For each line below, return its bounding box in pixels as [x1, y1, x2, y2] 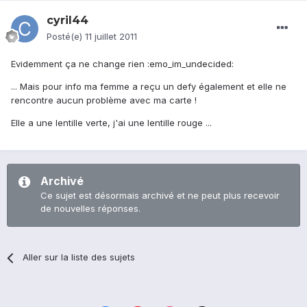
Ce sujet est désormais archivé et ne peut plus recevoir [40, 190, 280, 201]
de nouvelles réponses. [40, 203, 140, 214]
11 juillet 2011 [85, 31, 137, 42]
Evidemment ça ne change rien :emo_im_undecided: [11, 58, 234, 70]
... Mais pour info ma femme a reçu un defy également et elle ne [11, 81, 286, 93]
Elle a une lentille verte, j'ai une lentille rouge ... [11, 117, 212, 129]
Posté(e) [47, 31, 85, 42]
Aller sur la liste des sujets [23, 251, 136, 263]
